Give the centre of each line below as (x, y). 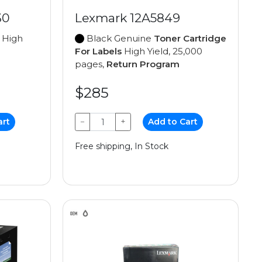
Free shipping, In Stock (122, 146)
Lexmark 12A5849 (127, 18)
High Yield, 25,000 (162, 51)
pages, (91, 64)
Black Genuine (119, 39)
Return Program (143, 64)
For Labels (98, 51)
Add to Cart (173, 122)
